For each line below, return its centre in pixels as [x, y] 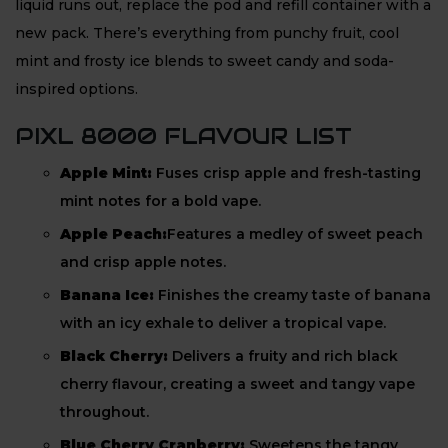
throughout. [104, 412]
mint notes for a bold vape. [160, 201]
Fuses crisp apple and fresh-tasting [286, 173]
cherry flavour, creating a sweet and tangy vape [237, 384]
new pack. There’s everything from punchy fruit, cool [207, 33]
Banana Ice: [109, 295]
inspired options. [76, 89]
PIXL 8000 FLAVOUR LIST [183, 136]
